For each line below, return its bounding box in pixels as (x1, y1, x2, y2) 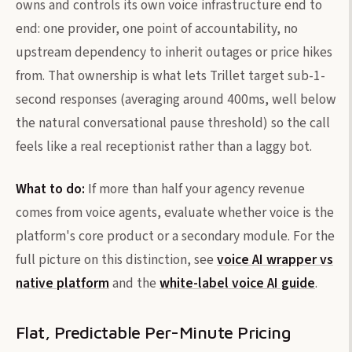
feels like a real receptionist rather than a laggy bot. (16, 136, 312, 156)
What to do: (16, 178, 85, 199)
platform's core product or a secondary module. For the (16, 225, 335, 246)
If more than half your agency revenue (85, 178, 305, 199)
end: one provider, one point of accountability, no (16, 18, 298, 38)
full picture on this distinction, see (16, 249, 217, 269)
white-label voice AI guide (159, 273, 315, 293)
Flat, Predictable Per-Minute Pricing (16, 321, 291, 343)
